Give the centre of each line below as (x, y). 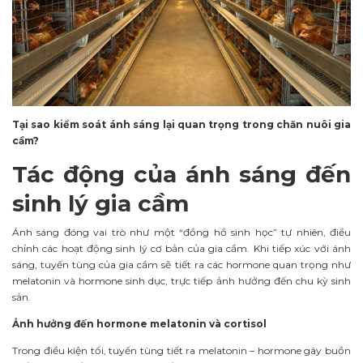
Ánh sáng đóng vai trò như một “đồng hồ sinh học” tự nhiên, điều (181, 233)
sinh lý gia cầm (100, 204)
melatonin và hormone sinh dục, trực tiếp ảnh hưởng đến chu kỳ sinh (181, 281)
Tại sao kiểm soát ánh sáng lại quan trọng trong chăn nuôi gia (181, 125)
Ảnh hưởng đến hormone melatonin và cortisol (139, 323)
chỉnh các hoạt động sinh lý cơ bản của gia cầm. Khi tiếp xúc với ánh (181, 249)
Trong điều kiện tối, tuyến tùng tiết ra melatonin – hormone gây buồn (181, 350)
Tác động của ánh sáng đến (181, 175)
